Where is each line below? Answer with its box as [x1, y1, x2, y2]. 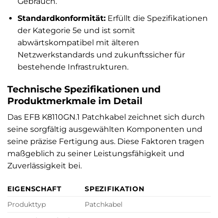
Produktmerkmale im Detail [7, 94, 143, 107]
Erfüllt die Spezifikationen [105, 13, 208, 23]
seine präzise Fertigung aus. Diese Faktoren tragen [7, 137, 204, 146]
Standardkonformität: [17, 13, 106, 23]
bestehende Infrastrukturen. [17, 62, 128, 72]
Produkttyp [7, 200, 46, 209]
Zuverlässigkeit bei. [7, 161, 82, 171]
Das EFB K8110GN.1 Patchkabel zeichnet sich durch [7, 112, 205, 122]
